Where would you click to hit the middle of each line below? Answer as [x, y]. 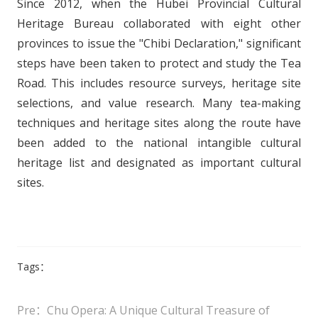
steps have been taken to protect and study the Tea [159, 64]
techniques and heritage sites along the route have [159, 123]
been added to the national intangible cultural [159, 143]
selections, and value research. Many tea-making [159, 103]
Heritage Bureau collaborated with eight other [159, 24]
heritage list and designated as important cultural [159, 163]
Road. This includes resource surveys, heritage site [159, 83]
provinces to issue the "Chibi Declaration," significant [159, 44]
